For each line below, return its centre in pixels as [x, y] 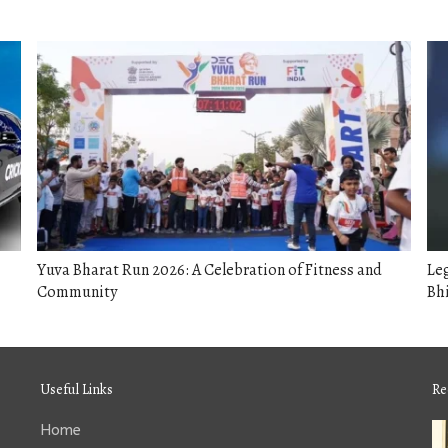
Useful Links [76, 390]
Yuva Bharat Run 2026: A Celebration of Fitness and [210, 270]
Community [77, 292]
